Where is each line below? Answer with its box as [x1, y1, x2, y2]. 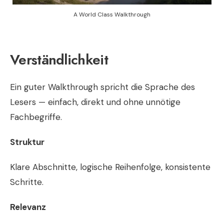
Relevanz [10, 201, 46, 212]
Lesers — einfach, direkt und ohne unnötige [10, 96, 180, 107]
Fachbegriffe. [10, 111, 62, 122]
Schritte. [10, 176, 43, 187]
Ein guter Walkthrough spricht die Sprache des [10, 81, 195, 92]
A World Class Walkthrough [73, 10, 150, 18]
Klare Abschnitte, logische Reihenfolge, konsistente [10, 161, 210, 172]
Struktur [10, 136, 44, 147]
